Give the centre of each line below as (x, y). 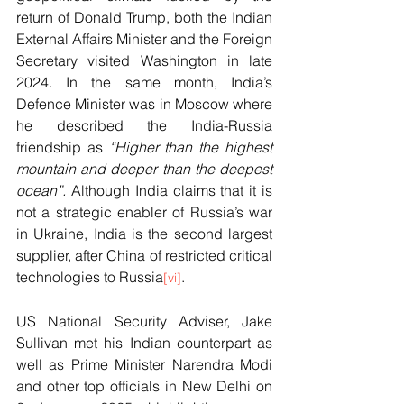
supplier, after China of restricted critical (144, 255)
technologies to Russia (90, 276)
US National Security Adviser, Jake (144, 321)
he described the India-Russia (144, 125)
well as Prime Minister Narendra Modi (144, 364)
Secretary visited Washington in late (144, 60)
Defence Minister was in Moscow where (144, 103)
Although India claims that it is (169, 190)
